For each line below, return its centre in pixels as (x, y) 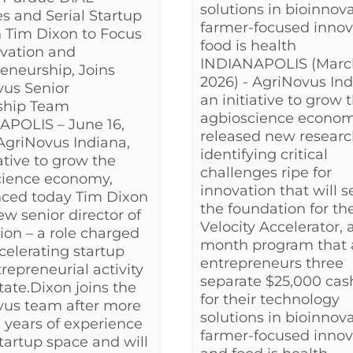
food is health (248, 45)
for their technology (270, 299)
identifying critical (264, 154)
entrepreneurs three (272, 263)
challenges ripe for (266, 172)
